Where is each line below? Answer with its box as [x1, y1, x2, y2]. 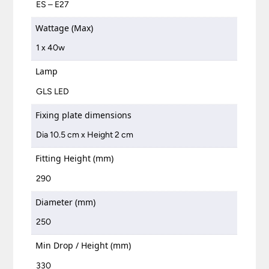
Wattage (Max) [35, 22, 94, 34]
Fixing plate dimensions [35, 109, 132, 121]
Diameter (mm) [35, 196, 96, 208]
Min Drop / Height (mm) [35, 240, 131, 252]
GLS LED [36, 86, 70, 97]
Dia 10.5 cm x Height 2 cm [36, 130, 134, 141]
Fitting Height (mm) [35, 153, 114, 165]
